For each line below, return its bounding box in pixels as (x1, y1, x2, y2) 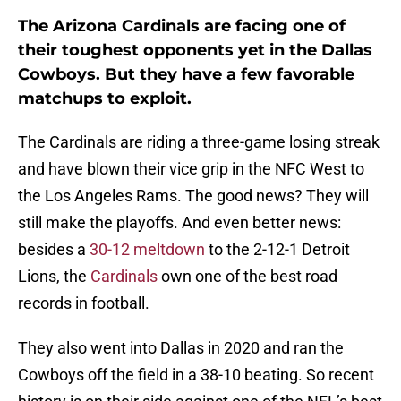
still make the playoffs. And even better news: (18, 213, 341, 233)
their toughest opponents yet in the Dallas (18, 40, 372, 61)
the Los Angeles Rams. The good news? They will (18, 186, 369, 206)
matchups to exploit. (18, 89, 192, 109)
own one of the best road (158, 267, 337, 286)
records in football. (18, 294, 149, 313)
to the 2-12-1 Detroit (205, 240, 350, 260)
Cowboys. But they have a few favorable (18, 64, 354, 85)
